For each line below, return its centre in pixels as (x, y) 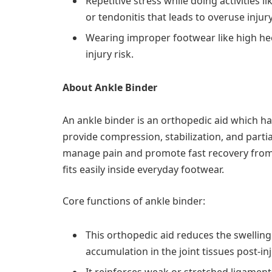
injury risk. (111, 54)
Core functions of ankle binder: (134, 201)
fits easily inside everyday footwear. (144, 170)
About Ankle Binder (110, 88)
